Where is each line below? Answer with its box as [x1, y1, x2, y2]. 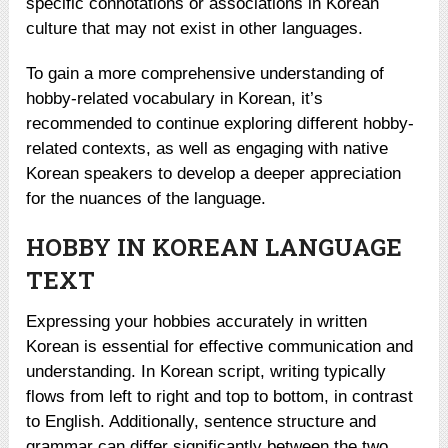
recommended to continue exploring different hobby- [26, 113, 415, 133]
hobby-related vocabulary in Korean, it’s [26, 88, 324, 108]
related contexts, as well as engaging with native [26, 138, 389, 158]
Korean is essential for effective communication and [26, 336, 414, 356]
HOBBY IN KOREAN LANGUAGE [26, 230, 403, 263]
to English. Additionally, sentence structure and [26, 411, 377, 431]
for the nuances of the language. [26, 188, 267, 208]
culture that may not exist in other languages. [26, 18, 364, 38]
